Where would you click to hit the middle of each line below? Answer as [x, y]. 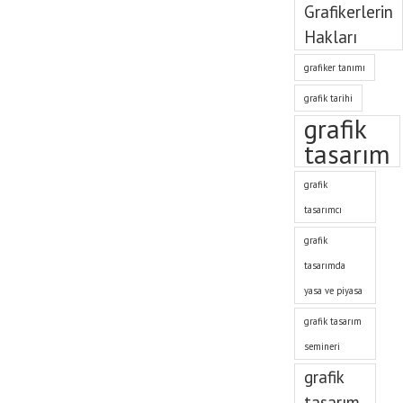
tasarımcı [323, 210]
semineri [322, 346]
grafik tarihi [329, 98]
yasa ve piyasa [334, 291]
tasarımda [325, 265]
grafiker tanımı [335, 67]
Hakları [331, 37]
